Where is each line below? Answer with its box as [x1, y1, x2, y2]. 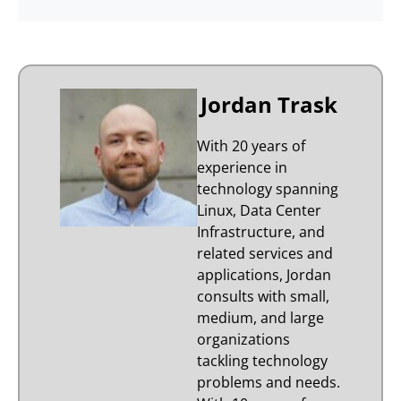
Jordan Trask [200, 90, 338, 120]
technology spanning [197, 179, 339, 200]
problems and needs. [197, 372, 341, 393]
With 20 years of [197, 136, 306, 157]
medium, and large [197, 308, 325, 328]
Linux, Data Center [197, 200, 322, 221]
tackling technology [197, 351, 328, 371]
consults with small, [197, 286, 330, 307]
